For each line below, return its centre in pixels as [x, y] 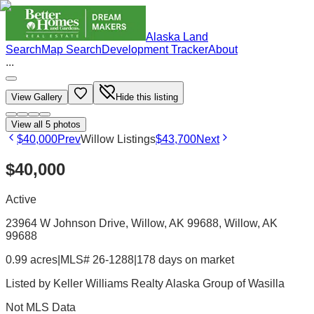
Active [21, 199]
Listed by [29, 283]
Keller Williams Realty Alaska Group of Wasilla [169, 283]
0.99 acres [32, 259]
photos [66, 124]
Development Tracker [155, 49]
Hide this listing [147, 97]
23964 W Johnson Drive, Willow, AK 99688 [112, 223]
